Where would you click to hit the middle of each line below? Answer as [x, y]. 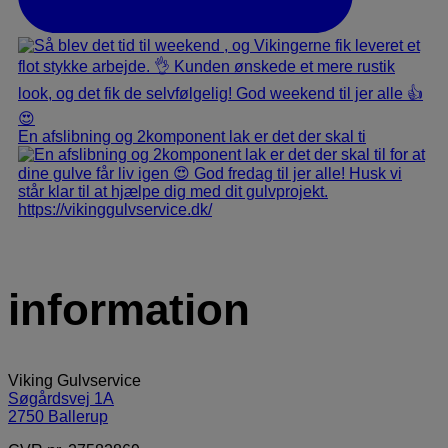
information [129, 310]
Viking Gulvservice [74, 380]
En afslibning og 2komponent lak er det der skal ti [192, 136]
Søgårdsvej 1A [61, 398]
